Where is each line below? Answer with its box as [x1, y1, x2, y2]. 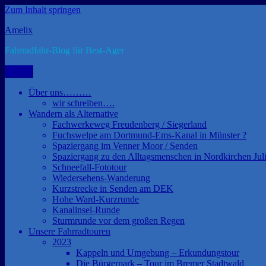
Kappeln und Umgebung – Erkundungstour [76, 248, 239, 258]
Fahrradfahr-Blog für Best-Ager [5, 45, 124, 55]
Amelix [5, 25, 33, 35]
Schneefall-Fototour [52, 162, 126, 172]
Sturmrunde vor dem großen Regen [52, 216, 185, 226]
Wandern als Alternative [28, 109, 118, 119]
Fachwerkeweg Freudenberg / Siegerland [52, 119, 207, 129]
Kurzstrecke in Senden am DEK [52, 183, 173, 194]
